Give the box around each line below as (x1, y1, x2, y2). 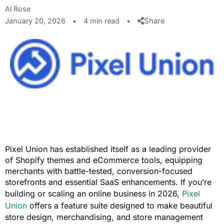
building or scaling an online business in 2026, (5, 188, 182, 199)
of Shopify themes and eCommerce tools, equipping (5, 155, 202, 165)
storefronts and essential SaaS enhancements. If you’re (5, 177, 211, 187)
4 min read (81, 16, 121, 25)
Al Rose (5, 4, 30, 13)
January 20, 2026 (5, 16, 67, 25)
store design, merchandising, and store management (5, 212, 203, 222)
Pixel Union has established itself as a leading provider (5, 144, 211, 154)
